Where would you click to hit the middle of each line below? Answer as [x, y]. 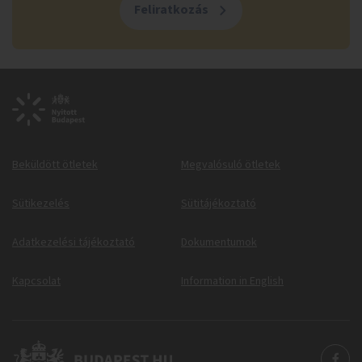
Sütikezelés [41, 203]
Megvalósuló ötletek [231, 165]
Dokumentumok [219, 242]
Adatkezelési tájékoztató [74, 242]
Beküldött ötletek [55, 165]
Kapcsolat [36, 281]
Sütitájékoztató [219, 204]
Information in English [232, 281]
